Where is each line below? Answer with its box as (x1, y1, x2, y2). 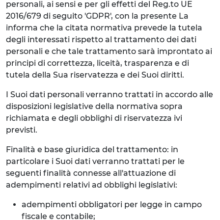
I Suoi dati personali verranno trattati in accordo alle (6, 90, 213, 99)
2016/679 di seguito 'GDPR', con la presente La (6, 11, 189, 21)
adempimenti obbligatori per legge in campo (22, 200, 202, 209)
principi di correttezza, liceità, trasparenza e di (6, 58, 189, 68)
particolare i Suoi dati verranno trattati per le (6, 157, 185, 166)
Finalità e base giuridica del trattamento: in (6, 145, 178, 154)
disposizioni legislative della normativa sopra (6, 102, 183, 111)
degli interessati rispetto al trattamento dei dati (6, 35, 196, 44)
